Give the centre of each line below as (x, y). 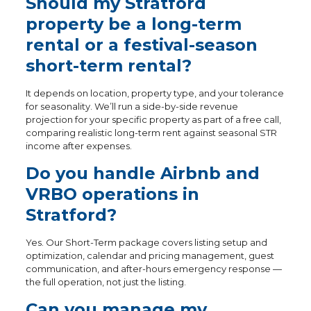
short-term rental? (108, 66)
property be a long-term (133, 24)
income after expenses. (78, 146)
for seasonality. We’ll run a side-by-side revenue (132, 106)
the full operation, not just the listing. (106, 282)
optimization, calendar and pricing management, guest (150, 255)
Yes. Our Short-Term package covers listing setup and (146, 242)
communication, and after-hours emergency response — (153, 269)
